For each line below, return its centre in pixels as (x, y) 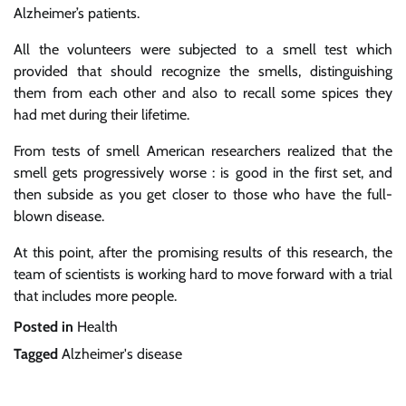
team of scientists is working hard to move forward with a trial (203, 274)
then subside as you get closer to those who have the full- (203, 194)
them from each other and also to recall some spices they (203, 93)
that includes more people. (95, 296)
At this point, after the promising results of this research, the (203, 252)
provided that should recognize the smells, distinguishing (203, 71)
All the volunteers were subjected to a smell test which (203, 49)
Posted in (45, 327)
